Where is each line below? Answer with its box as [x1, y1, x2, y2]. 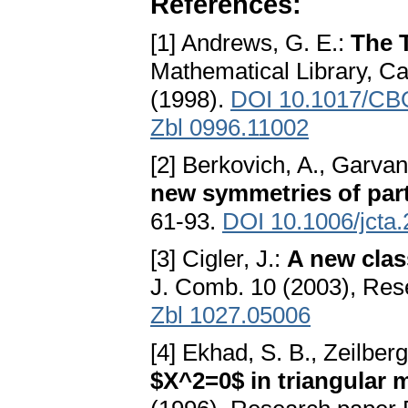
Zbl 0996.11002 [150, 114, 309, 142]
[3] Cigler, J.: [150, 245, 287, 273]
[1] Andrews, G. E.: [150, 29, 351, 57]
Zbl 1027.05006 [150, 301, 311, 330]
